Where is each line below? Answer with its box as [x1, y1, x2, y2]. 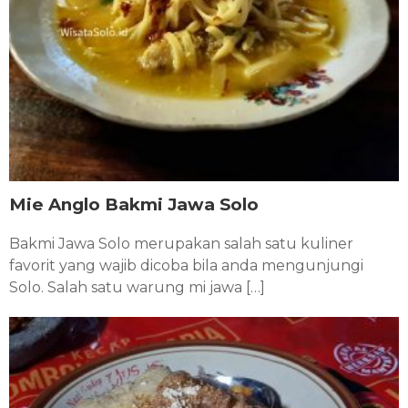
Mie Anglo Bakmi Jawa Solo [9, 194, 259, 216]
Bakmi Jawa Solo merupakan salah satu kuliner [9, 235, 353, 253]
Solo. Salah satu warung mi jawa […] [9, 279, 265, 297]
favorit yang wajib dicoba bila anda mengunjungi [9, 257, 363, 275]
